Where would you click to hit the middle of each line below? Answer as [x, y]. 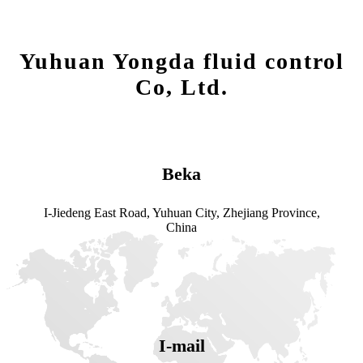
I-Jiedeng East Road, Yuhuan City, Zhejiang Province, [181, 213]
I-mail [181, 346]
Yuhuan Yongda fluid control [181, 62]
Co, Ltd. [181, 88]
